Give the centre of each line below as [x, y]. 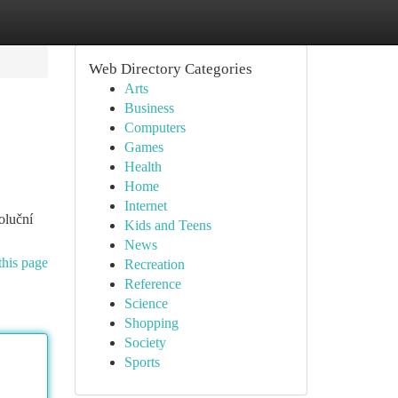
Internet [145, 206]
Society [145, 342]
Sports [142, 362]
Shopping [151, 323]
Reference [152, 284]
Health [143, 167]
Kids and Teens [167, 225]
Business [149, 108]
